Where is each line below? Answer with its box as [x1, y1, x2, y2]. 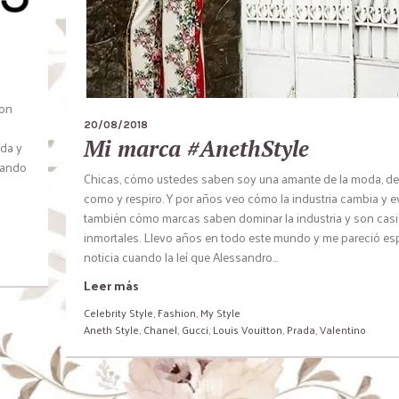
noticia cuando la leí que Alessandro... [84, 246, 278, 268]
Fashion [158, 303, 196, 322]
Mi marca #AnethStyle [84, 134, 309, 163]
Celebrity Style [84, 303, 153, 322]
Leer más [84, 274, 139, 297]
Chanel [143, 320, 177, 339]
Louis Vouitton [213, 320, 282, 339]
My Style [200, 303, 240, 322]
